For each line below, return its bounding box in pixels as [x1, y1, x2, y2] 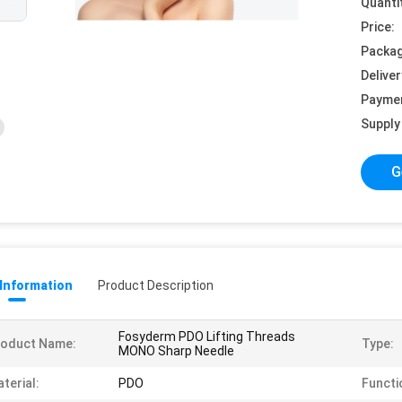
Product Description [98, 278, 214, 293]
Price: [361, 20, 395, 34]
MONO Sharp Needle [118, 344, 234, 358]
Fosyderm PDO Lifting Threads [118, 329, 295, 344]
